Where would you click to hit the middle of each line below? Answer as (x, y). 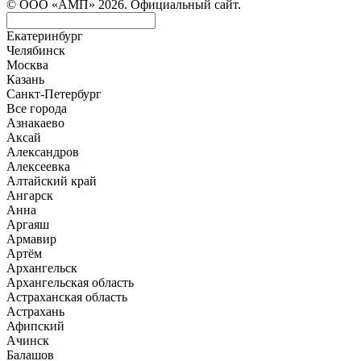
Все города (37, 109)
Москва (27, 65)
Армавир (31, 239)
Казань (25, 80)
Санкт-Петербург (54, 94)
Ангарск (30, 196)
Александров (43, 152)
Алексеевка (38, 167)
